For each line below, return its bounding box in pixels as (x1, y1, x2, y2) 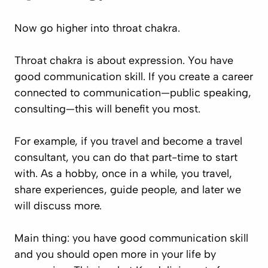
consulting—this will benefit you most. (14, 102, 200, 115)
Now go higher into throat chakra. (14, 22, 180, 35)
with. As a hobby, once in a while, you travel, (14, 167, 232, 180)
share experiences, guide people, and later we (14, 183, 241, 196)
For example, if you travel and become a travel (14, 135, 242, 148)
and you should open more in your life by (14, 248, 216, 261)
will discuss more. (14, 199, 102, 212)
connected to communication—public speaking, (14, 86, 251, 99)
